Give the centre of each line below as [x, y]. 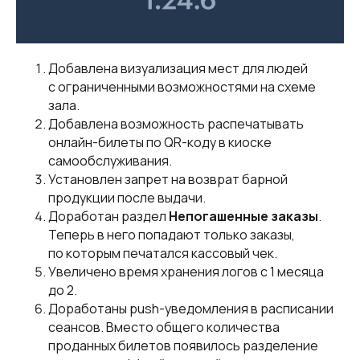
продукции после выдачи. [128, 198]
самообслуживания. [111, 161]
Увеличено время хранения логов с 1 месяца [186, 272]
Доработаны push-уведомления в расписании [191, 309]
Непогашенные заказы [243, 216]
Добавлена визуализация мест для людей [178, 68]
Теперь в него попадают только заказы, [172, 235]
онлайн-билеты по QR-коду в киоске [160, 142]
